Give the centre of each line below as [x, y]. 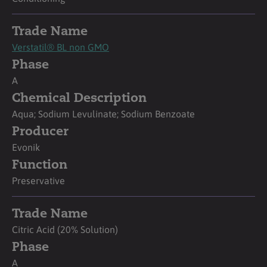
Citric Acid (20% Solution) [65, 229]
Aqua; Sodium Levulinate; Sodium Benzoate [103, 114]
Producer [40, 132]
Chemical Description [79, 98]
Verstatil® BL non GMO [60, 47]
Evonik [26, 147]
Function [40, 165]
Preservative [38, 180]
